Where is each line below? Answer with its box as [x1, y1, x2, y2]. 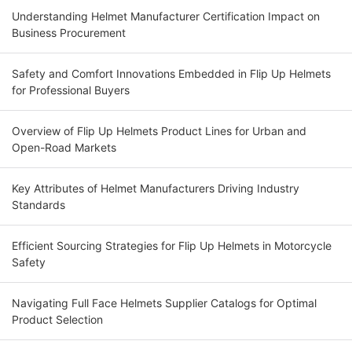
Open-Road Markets [12, 141, 116, 155]
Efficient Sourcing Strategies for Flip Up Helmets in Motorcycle [12, 239, 332, 253]
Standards [12, 198, 65, 212]
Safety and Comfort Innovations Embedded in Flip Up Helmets [12, 67, 331, 81]
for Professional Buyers [12, 83, 130, 97]
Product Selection [12, 313, 103, 327]
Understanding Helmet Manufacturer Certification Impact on [12, 9, 320, 24]
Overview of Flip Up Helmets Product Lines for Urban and [12, 124, 306, 138]
